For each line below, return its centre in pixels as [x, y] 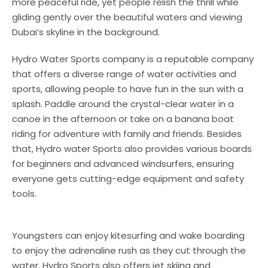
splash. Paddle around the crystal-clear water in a [123, 103]
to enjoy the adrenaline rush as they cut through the [129, 250]
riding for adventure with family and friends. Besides [127, 133]
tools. [24, 193]
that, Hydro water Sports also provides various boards [132, 148]
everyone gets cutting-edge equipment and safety [128, 178]
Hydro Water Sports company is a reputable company [133, 59]
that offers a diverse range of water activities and [124, 74]
